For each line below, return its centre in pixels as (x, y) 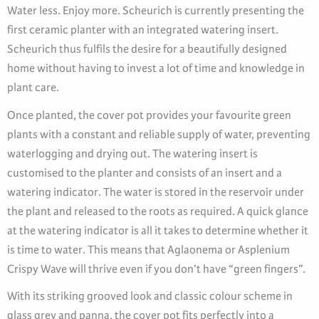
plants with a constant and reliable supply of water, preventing (159, 134)
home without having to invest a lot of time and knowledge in (156, 68)
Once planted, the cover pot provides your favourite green (149, 115)
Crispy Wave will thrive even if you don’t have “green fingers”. (156, 268)
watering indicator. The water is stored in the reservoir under (156, 192)
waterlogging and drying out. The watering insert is (132, 153)
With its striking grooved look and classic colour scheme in (150, 296)
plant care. (33, 88)
